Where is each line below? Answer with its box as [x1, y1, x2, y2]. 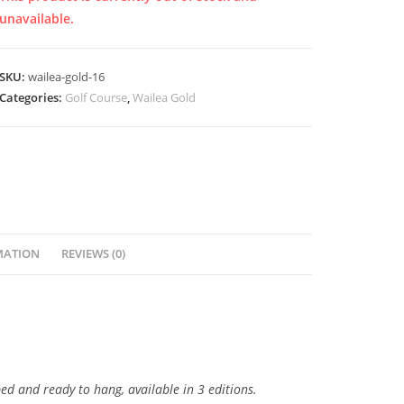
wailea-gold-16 [27, 69, 105, 85]
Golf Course [64, 89, 127, 106]
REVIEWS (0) [61, 245, 126, 262]
